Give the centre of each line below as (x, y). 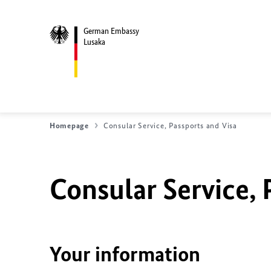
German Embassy (111, 31)
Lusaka (94, 42)
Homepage (69, 126)
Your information (125, 254)
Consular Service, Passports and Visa (170, 126)
